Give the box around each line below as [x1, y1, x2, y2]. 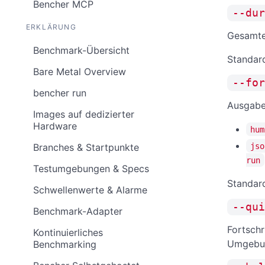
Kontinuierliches [33, 227, 103, 238]
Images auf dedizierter [33, 108, 134, 120]
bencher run [33, 87, 86, 99]
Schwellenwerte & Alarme [33, 184, 147, 196]
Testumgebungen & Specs [33, 163, 149, 174]
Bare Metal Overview [33, 66, 126, 77]
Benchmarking [33, 238, 96, 250]
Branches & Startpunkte [33, 141, 139, 153]
